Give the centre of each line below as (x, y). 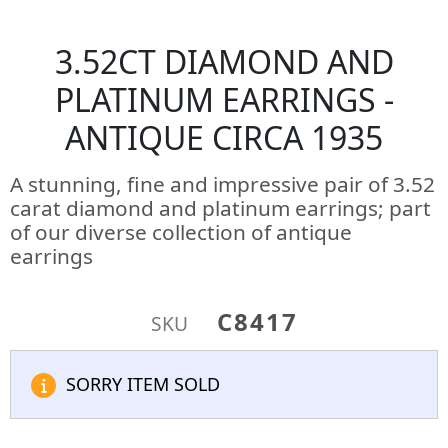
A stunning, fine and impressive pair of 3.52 (222, 184)
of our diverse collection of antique (181, 232)
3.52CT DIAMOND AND (224, 61)
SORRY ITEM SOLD (143, 384)
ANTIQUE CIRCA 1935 (224, 137)
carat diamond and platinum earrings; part (220, 208)
